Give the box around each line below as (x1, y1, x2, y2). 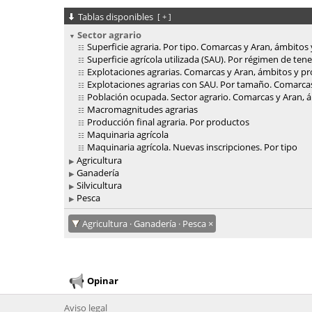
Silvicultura (77, 179, 122, 192)
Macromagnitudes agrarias (87, 103, 198, 116)
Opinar (87, 274, 118, 287)
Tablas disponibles (78, 10, 155, 23)
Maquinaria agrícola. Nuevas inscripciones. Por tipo (87, 141, 297, 154)
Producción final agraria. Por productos (87, 116, 249, 129)
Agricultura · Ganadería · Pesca (82, 217, 208, 231)
